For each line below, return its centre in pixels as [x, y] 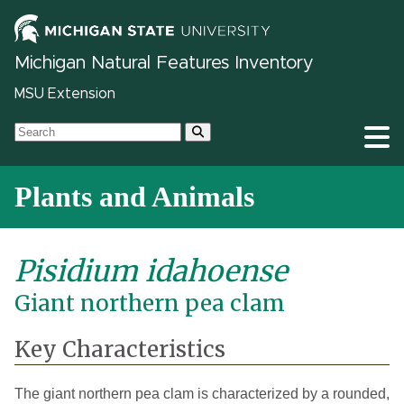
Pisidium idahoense [151, 272]
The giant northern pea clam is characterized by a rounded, [202, 394]
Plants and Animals [134, 197]
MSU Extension [65, 94]
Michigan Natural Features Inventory [164, 64]
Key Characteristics [120, 350]
